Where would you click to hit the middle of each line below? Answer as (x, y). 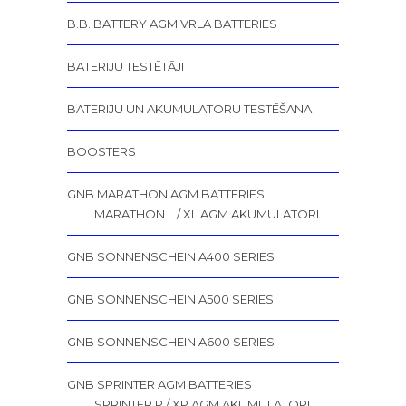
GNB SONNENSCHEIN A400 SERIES (171, 256)
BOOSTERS (101, 151)
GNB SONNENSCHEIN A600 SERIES (171, 341)
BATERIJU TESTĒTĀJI (126, 66)
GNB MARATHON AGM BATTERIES (166, 193)
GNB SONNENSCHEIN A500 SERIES (170, 299)
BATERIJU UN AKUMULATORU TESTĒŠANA (189, 108)
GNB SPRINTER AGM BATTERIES (159, 384)
